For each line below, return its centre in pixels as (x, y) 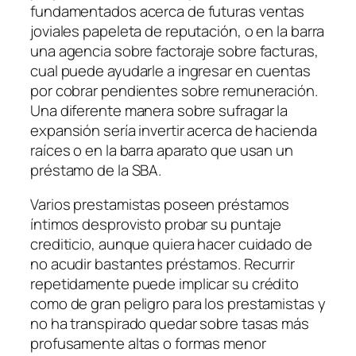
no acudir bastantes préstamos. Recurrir (163, 264)
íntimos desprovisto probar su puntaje (156, 224)
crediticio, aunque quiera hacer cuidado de (171, 244)
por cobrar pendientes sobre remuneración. (174, 90)
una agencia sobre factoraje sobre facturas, (174, 50)
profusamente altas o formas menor (148, 344)
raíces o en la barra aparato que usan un (162, 150)
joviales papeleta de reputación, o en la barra (178, 31)
